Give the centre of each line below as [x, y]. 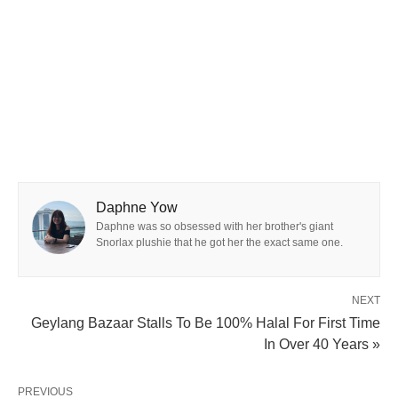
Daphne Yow [137, 207]
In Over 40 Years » [322, 344]
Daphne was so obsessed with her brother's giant [215, 227]
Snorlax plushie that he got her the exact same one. [219, 243]
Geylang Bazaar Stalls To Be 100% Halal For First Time [206, 323]
